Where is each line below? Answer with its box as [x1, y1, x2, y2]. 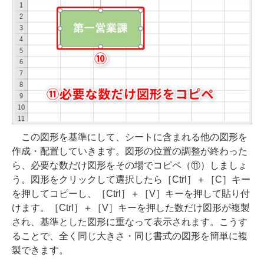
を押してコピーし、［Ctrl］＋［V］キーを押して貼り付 [12, 189, 250, 199]
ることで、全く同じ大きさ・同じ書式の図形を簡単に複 [12, 231, 247, 242]
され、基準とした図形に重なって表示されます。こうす [12, 217, 247, 227]
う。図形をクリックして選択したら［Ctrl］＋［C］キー [12, 174, 250, 185]
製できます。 [12, 245, 68, 256]
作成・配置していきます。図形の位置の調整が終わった [12, 146, 247, 157]
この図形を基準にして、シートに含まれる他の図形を [12, 132, 247, 143]
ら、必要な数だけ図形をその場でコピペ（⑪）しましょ [12, 160, 247, 171]
